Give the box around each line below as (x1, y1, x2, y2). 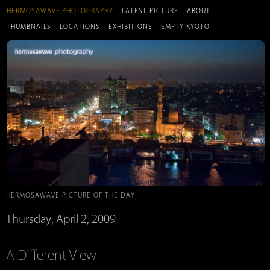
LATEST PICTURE (122, 8, 178, 14)
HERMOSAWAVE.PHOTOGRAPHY (7, 8, 113, 14)
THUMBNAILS (7, 24, 51, 30)
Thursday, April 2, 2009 (6, 213, 116, 224)
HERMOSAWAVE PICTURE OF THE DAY (6, 192, 135, 198)
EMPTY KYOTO (161, 24, 210, 30)
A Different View (6, 248, 96, 262)
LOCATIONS (60, 24, 100, 30)
